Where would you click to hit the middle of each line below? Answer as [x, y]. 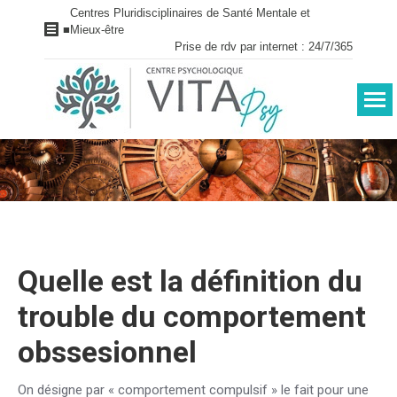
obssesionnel [107, 352]
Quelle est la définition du [190, 281]
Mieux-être [97, 30]
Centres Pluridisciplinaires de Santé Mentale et [190, 13]
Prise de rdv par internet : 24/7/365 [264, 47]
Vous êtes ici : [198, 170]
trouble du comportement [192, 316]
